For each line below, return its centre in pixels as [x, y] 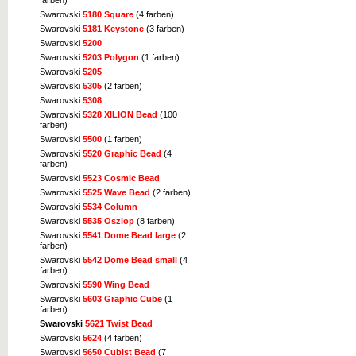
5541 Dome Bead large [129, 236]
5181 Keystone [113, 29]
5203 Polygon [111, 58]
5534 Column [110, 207]
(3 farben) [164, 29]
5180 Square [108, 15]
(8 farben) [155, 221]
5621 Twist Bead [119, 324]
